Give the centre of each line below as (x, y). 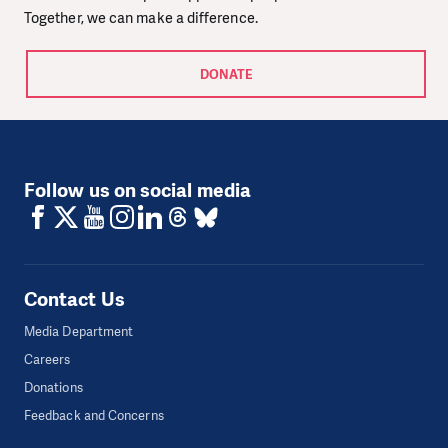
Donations (53, 387)
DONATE (226, 74)
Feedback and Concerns (94, 415)
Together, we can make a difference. (141, 17)
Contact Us (74, 299)
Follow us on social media (137, 190)
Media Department (79, 331)
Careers (47, 359)
